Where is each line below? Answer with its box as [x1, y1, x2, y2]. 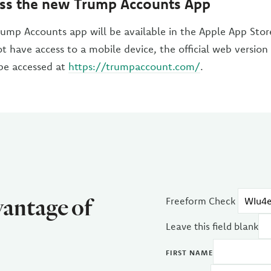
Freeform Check [166, 195, 235, 207]
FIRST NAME [166, 248, 213, 257]
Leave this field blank [166, 220, 258, 232]
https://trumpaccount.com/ [68, 60, 200, 73]
